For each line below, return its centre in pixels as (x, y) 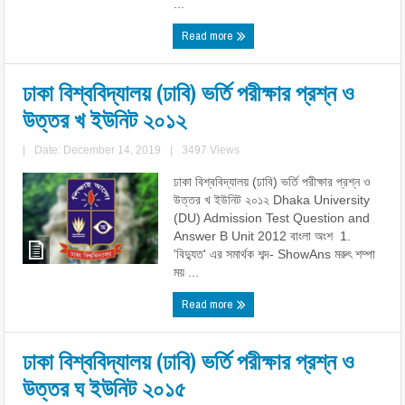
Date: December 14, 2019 (98, 150)
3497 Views (211, 150)
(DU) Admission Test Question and (272, 218)
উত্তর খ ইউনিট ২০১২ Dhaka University (272, 200)
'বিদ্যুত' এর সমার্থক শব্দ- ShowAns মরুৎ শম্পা (275, 254)
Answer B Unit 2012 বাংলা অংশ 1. (263, 236)
